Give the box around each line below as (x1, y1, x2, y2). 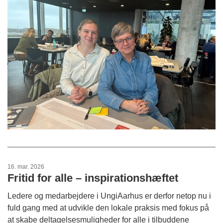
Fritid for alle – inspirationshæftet (7, 171, 178, 184)
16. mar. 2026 (7, 163, 44, 170)
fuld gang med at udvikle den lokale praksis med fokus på (7, 203, 209, 212)
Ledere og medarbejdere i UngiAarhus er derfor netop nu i (7, 191, 211, 200)
